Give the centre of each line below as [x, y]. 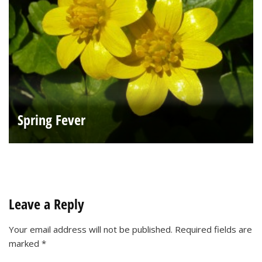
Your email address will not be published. [91, 229]
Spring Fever [51, 119]
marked [25, 243]
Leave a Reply [46, 204]
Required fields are [213, 229]
